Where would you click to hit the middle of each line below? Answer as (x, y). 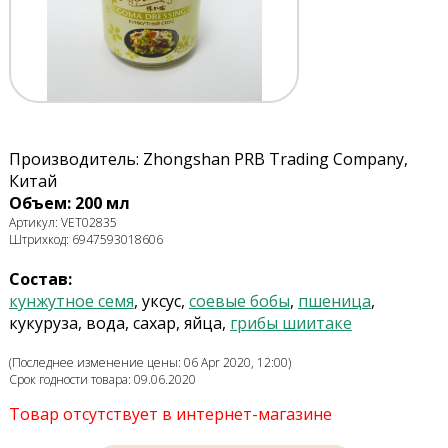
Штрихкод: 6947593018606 (85, 240)
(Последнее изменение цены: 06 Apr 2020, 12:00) (149, 363)
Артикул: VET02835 (62, 223)
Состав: (40, 279)
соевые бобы (239, 301)
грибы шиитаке (290, 323)
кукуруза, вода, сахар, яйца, (119, 323)
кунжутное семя (71, 301)
